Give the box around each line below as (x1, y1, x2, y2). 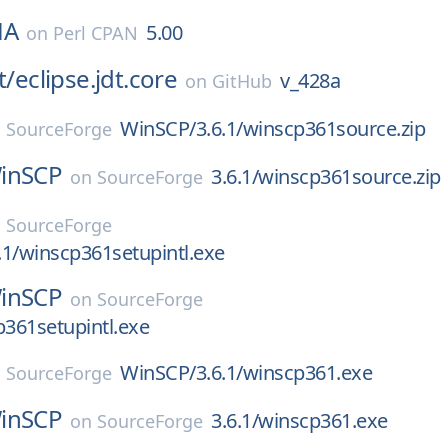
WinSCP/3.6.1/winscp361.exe (120, 359, 373, 386)
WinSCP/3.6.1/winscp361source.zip (120, 115, 426, 142)
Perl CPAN (53, 21, 138, 45)
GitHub (212, 69, 273, 93)
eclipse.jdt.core (14, 62, 178, 95)
